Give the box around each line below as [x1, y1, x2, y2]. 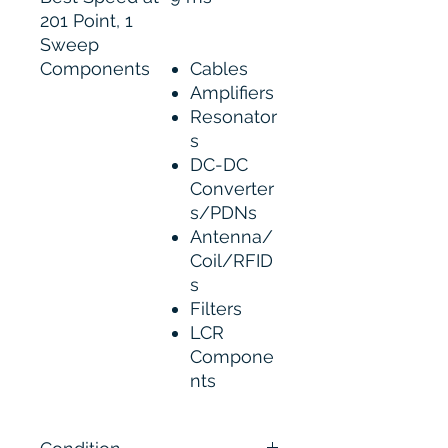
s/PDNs [190, 202, 257, 223]
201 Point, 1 [40, 10, 133, 31]
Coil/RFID [190, 250, 273, 271]
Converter [190, 178, 274, 199]
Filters [190, 298, 242, 319]
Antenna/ [190, 226, 273, 247]
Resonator [190, 106, 277, 127]
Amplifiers [190, 82, 274, 103]
